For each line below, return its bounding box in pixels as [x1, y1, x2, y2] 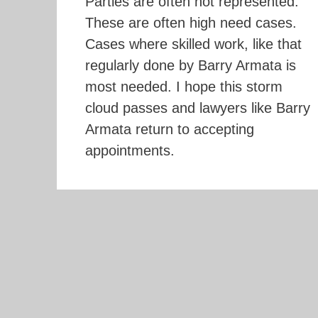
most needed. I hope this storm [84, 78, 283, 94]
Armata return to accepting [84, 121, 254, 137]
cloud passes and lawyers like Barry [84, 99, 310, 116]
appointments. [84, 142, 175, 158]
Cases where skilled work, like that [84, 35, 302, 52]
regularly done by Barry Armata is [84, 57, 296, 73]
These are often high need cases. [84, 14, 297, 31]
